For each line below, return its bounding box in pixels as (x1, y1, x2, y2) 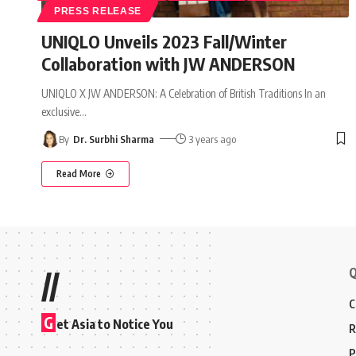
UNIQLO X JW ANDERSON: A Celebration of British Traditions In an (41, 86, 326, 100)
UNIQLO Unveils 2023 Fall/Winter (41, 29, 287, 52)
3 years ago (189, 132, 237, 145)
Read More (56, 167, 101, 180)
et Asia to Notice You (56, 315, 173, 332)
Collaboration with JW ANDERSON (41, 52, 295, 75)
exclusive (41, 104, 79, 118)
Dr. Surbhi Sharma (72, 132, 154, 145)
